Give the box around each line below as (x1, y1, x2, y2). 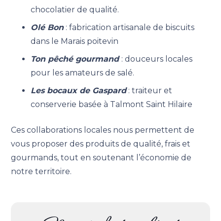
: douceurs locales (121, 54, 193, 64)
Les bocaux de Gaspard (31, 85, 127, 95)
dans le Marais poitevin (31, 36, 119, 46)
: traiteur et (128, 85, 173, 95)
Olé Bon (31, 22, 64, 32)
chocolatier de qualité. (31, 4, 119, 14)
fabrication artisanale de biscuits (69, 22, 195, 32)
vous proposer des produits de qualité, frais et (11, 139, 191, 148)
